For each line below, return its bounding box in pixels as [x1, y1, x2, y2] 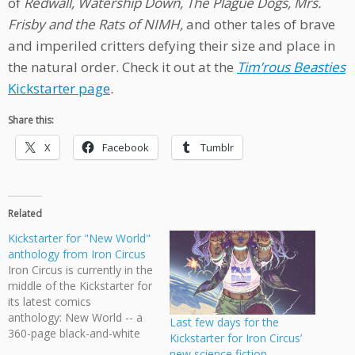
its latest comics [8, 294, 91, 310]
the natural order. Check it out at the [8, 58, 237, 77]
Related [8, 207, 42, 221]
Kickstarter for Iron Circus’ [170, 330, 302, 345]
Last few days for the [170, 314, 279, 330]
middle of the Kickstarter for [8, 278, 152, 294]
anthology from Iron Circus [8, 246, 146, 262]
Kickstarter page [8, 79, 110, 98]
